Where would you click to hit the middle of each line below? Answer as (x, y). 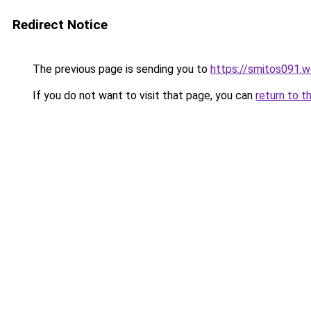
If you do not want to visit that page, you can (143, 95)
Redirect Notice (60, 25)
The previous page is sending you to (120, 69)
